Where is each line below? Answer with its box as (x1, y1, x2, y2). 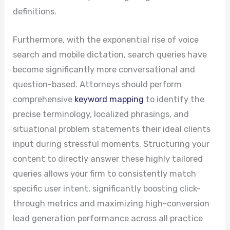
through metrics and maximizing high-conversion (13, 199, 210, 209)
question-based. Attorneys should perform (13, 80, 182, 90)
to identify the (144, 94, 205, 105)
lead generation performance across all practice (13, 214, 203, 224)
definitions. (13, 6, 59, 16)
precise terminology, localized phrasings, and (13, 109, 189, 120)
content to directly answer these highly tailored (13, 154, 203, 164)
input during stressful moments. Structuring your (13, 139, 210, 149)
